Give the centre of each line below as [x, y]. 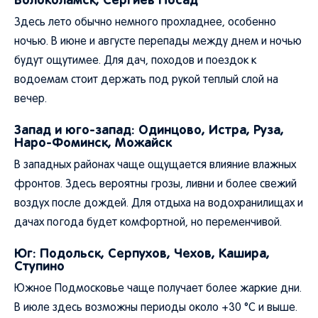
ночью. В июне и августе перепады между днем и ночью [158, 42]
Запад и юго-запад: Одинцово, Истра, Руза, [149, 130]
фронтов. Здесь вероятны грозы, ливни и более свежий [155, 185]
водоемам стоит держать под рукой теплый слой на [146, 80]
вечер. [31, 99]
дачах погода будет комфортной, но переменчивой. [148, 223]
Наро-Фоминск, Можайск [93, 142]
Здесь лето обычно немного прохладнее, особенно [145, 23]
